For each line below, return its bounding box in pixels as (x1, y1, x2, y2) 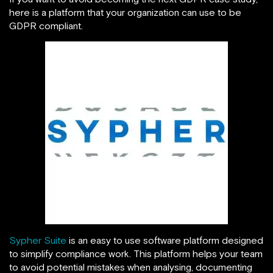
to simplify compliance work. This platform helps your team (9, 248, 263, 259)
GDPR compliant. (9, 20, 83, 31)
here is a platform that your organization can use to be (9, 7, 241, 18)
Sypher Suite (9, 235, 66, 246)
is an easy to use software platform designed (66, 235, 263, 246)
